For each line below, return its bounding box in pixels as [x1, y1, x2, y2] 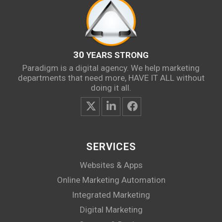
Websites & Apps [79, 160, 143, 170]
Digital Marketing [79, 204, 143, 215]
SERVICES [86, 140, 136, 153]
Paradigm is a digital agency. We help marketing [22, 62, 200, 73]
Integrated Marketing [72, 189, 150, 200]
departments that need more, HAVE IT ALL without [17, 72, 205, 83]
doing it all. [91, 82, 131, 93]
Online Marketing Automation [56, 174, 166, 185]
